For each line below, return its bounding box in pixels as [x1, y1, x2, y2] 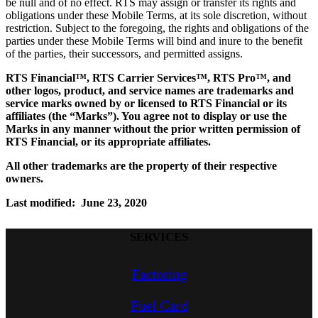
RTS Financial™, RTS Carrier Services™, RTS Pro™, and [6, 71, 291, 84]
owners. [6, 172, 43, 185]
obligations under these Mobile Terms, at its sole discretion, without [6, 9, 307, 21]
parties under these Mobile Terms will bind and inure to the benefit [6, 34, 302, 47]
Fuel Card [131, 297, 187, 313]
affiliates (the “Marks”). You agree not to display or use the [6, 109, 287, 122]
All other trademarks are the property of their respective [6, 159, 277, 172]
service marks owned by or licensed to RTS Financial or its [6, 97, 287, 109]
